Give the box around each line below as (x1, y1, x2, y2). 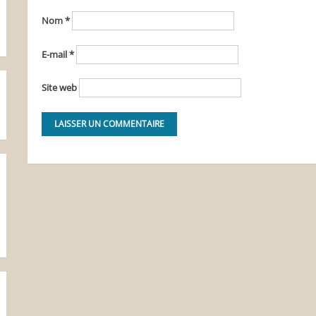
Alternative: (41, 150, 90, 163)
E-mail (41, 47, 69, 61)
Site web (41, 81, 77, 95)
